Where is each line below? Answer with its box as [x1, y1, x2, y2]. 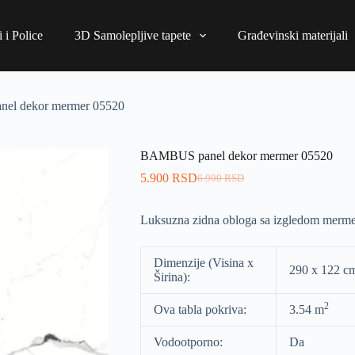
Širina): [153, 270, 190, 284]
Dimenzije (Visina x [153, 256, 254, 269]
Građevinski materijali [237, 29, 348, 42]
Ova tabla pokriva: [153, 303, 246, 316]
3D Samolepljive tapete [74, 29, 191, 42]
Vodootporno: [153, 335, 223, 349]
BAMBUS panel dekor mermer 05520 [139, 149, 333, 162]
